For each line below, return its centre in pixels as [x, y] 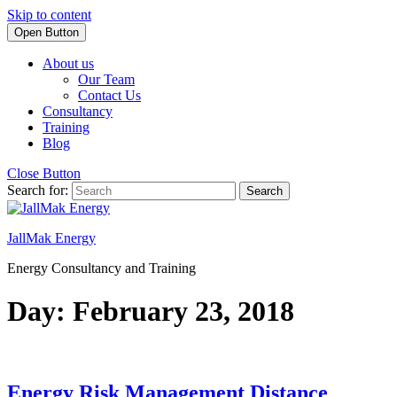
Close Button [44, 173]
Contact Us [109, 95]
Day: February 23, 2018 [151, 311]
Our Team [106, 79]
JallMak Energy [51, 238]
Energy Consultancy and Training [101, 268]
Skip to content [49, 15]
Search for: [38, 190]
